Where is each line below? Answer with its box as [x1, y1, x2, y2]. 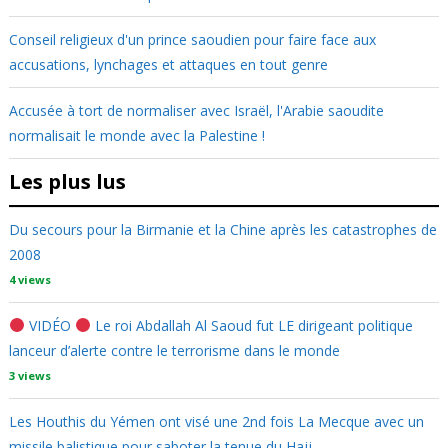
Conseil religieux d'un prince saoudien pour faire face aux [8, 30, 376, 49]
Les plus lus [8, 168, 126, 195]
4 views [8, 272, 51, 287]
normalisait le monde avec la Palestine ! [8, 126, 265, 145]
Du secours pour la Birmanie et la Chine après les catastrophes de [8, 220, 437, 239]
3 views [8, 368, 51, 383]
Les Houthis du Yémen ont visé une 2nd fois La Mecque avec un [8, 412, 424, 431]
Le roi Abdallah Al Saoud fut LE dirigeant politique [90, 316, 413, 335]
